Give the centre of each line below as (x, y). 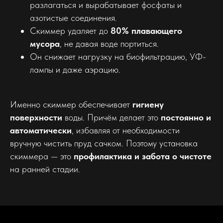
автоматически (41, 130)
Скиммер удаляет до (70, 31)
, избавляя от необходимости (126, 130)
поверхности (36, 117)
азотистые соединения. (73, 18)
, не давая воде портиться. (109, 44)
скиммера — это (42, 156)
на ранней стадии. (45, 169)
